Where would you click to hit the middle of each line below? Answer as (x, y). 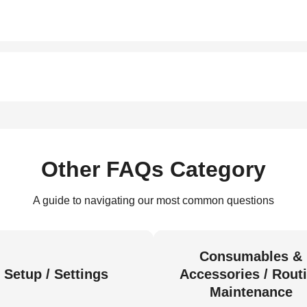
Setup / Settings (56, 274)
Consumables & (251, 256)
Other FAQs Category (153, 169)
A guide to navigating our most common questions (153, 200)
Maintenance (251, 292)
